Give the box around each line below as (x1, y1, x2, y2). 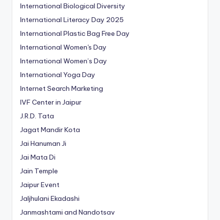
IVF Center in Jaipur (20, 98, 82, 107)
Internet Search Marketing (20, 84, 103, 93)
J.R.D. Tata (20, 111, 54, 121)
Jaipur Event (20, 180, 59, 190)
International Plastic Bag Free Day (20, 29, 130, 38)
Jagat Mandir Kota (20, 125, 80, 135)
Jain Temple (20, 166, 58, 176)
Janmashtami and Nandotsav (20, 208, 115, 217)
